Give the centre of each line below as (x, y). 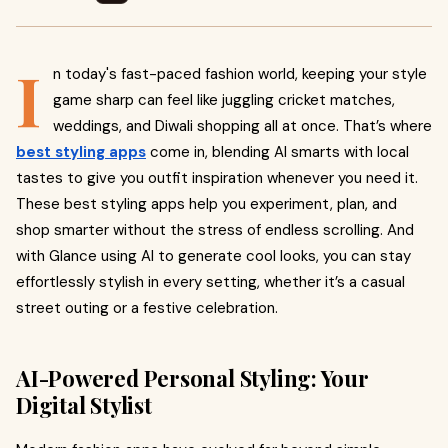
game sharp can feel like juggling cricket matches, (224, 100)
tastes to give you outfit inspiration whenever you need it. (217, 178)
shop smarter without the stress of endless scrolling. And (215, 230)
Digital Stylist (84, 405)
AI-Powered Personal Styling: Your (192, 378)
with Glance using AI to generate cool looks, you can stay (213, 256)
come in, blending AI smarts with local (277, 152)
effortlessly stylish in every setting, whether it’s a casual (210, 282)
